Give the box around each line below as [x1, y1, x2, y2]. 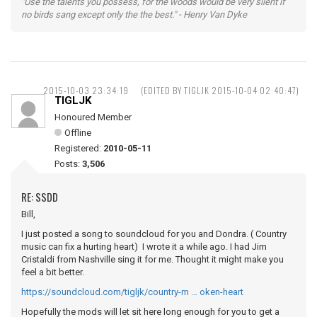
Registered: [54, 142, 103, 154]
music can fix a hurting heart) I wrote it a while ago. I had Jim [21, 241, 267, 252]
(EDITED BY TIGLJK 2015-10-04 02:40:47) [141, 83, 299, 96]
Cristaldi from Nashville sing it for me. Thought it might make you [21, 253, 284, 265]
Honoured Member [54, 111, 132, 122]
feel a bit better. [21, 266, 84, 277]
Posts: [54, 158, 82, 169]
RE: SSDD [21, 188, 58, 204]
